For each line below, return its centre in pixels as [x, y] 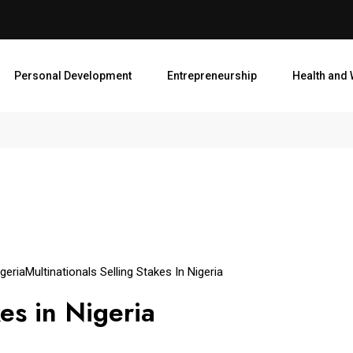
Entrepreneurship [212, 76]
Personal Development [73, 76]
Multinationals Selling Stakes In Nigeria [124, 272]
